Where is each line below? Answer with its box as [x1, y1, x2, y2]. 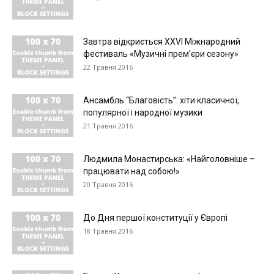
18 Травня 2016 [83, 226, 133, 235]
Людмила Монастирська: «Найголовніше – [83, 154, 255, 164]
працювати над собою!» [83, 166, 180, 176]
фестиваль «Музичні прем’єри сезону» [83, 49, 239, 59]
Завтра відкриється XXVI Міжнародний [83, 37, 240, 46]
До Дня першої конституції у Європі [83, 213, 228, 223]
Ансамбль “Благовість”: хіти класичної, [83, 95, 239, 105]
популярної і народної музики [83, 108, 202, 117]
